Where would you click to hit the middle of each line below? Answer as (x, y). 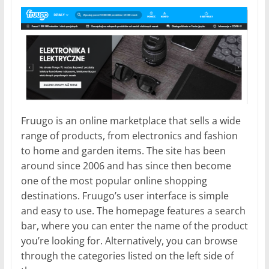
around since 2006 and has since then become (126, 165)
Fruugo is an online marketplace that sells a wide (131, 120)
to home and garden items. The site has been (123, 150)
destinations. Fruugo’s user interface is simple (125, 195)
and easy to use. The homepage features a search (133, 210)
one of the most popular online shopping (114, 180)
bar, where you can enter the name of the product (134, 225)
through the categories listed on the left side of (127, 255)
